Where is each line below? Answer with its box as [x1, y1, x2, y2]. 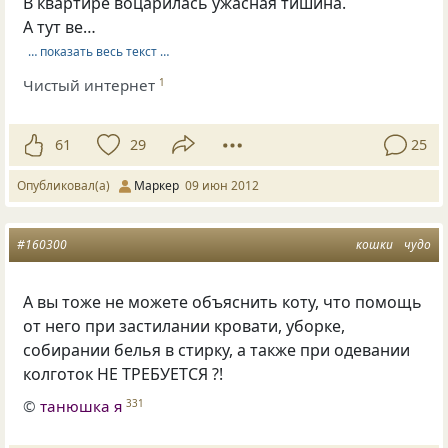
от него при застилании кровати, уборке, [23, 314, 346, 337]
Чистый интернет [23, 74, 156, 95]
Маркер [134, 176, 179, 194]
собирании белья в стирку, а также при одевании [23, 338, 411, 361]
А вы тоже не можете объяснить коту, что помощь [23, 290, 423, 313]
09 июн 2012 [185, 176, 259, 194]
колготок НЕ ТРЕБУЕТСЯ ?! [23, 362, 224, 385]
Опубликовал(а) [17, 176, 116, 194]
